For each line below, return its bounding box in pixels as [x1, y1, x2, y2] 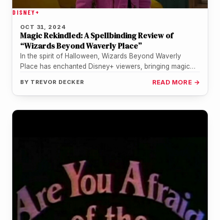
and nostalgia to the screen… [20, 72, 111, 81]
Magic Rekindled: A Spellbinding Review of [20, 29, 173, 41]
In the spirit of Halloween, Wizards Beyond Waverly [20, 52, 181, 60]
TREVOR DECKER [30, 78, 85, 85]
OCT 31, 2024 [20, 23, 66, 30]
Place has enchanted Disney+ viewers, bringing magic [20, 62, 190, 70]
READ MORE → [152, 78, 200, 86]
